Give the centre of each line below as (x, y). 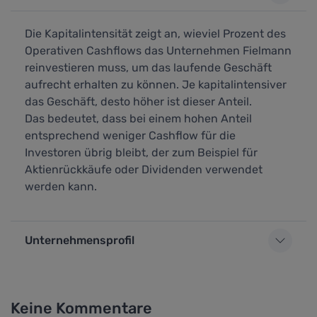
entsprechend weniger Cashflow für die (130, 135)
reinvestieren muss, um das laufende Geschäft (148, 67)
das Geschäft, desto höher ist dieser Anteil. (138, 101)
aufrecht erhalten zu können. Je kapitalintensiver (156, 84)
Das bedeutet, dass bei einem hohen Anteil (138, 118)
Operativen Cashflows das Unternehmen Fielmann (158, 50)
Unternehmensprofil (80, 241)
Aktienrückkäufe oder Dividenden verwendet (144, 169)
